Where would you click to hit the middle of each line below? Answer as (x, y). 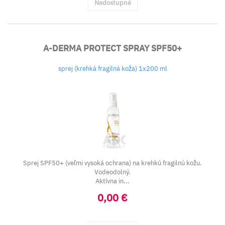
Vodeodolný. (113, 172)
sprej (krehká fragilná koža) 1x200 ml (113, 69)
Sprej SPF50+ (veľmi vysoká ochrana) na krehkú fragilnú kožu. (113, 163)
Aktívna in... (113, 181)
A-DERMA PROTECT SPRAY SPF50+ (113, 48)
